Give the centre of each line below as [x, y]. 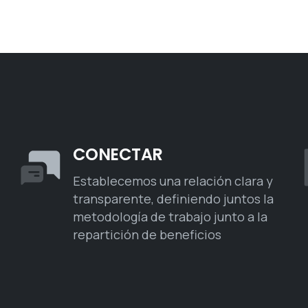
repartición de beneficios [147, 234]
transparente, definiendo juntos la [173, 198]
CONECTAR [118, 154]
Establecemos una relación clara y [173, 180]
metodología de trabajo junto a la [170, 216]
